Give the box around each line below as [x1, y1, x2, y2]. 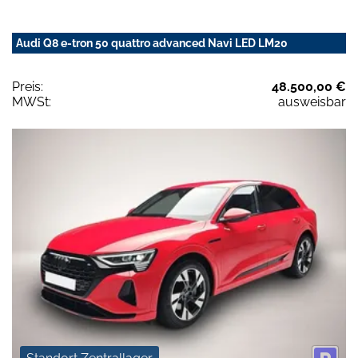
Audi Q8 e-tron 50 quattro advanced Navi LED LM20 [16, 37, 288, 50]
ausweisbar [278, 94, 346, 110]
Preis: [12, 79, 43, 95]
